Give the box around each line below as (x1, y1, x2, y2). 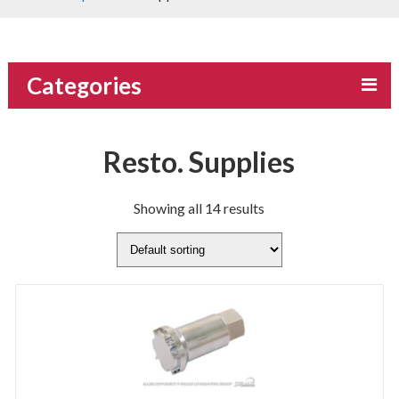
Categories (27, 71, 142, 101)
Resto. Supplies (103, 144, 296, 180)
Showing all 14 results (134, 199, 265, 217)
